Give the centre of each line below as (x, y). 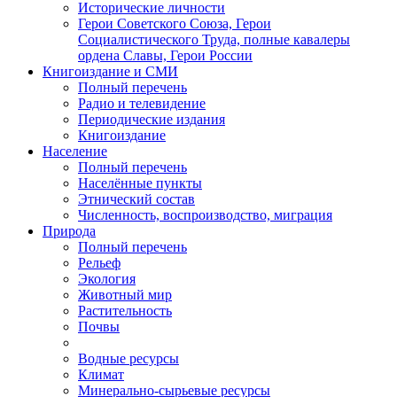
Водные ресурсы (128, 358)
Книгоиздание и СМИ (110, 71)
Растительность (125, 310)
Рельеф (99, 262)
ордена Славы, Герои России (165, 55)
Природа (69, 230)
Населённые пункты (140, 183)
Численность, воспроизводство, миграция (205, 214)
